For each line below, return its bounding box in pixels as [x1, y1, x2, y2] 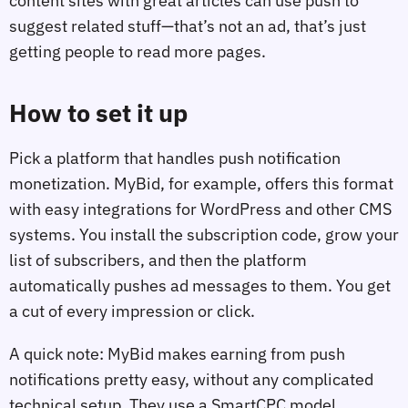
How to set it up [9, 97, 188, 128]
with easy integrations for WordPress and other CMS [9, 198, 392, 219]
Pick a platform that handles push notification [9, 147, 341, 168]
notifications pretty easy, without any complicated [9, 369, 373, 391]
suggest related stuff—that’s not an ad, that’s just [9, 15, 366, 37]
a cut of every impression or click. [9, 300, 255, 321]
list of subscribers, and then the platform [9, 249, 307, 270]
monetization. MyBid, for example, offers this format [9, 172, 393, 194]
